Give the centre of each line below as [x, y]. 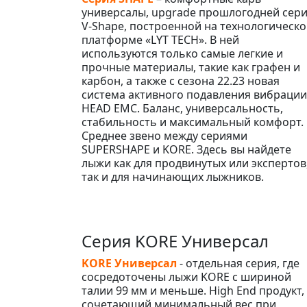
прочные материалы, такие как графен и [191, 67]
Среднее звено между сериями [164, 135]
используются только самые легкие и [182, 53]
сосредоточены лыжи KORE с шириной [186, 277]
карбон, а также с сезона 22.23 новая [181, 81]
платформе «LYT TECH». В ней [160, 39]
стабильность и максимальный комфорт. [193, 122]
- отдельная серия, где [238, 263]
